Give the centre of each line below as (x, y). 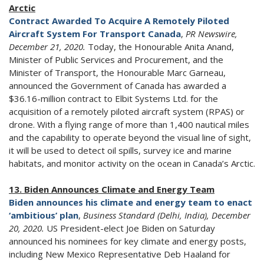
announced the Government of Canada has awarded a (118, 86)
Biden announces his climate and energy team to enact (131, 202)
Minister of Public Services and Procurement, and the (116, 60)
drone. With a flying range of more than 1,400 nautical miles (129, 125)
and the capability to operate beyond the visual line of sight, (130, 138)
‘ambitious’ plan (44, 215)
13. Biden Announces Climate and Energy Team (112, 189)
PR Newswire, (212, 34)
